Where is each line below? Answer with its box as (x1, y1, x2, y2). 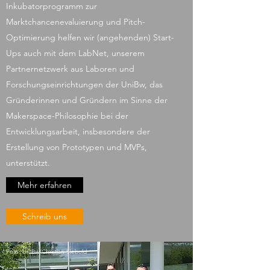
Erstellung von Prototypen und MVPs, (6, 142, 147, 152)
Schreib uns (22, 211, 67, 222)
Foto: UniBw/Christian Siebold (6, 248, 87, 256)
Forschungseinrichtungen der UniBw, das (6, 79, 163, 90)
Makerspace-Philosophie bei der (6, 110, 128, 121)
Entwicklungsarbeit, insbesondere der (6, 126, 150, 137)
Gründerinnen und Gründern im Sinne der (6, 95, 168, 105)
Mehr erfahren (17, 180, 72, 190)
